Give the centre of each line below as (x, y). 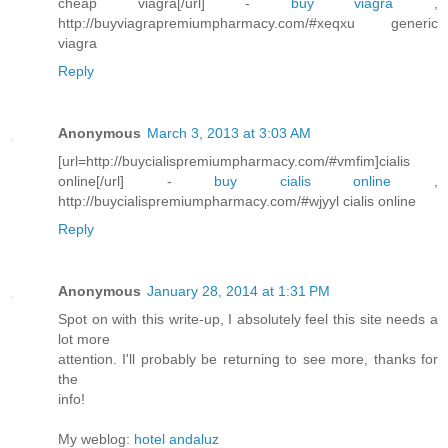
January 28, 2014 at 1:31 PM (238, 291)
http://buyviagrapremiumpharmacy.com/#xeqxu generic (248, 23)
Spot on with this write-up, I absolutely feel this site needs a (248, 319)
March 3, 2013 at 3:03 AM (229, 133)
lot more (84, 339)
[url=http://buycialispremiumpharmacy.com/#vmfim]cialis (234, 161)
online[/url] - (136, 181)
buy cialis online (303, 181)
